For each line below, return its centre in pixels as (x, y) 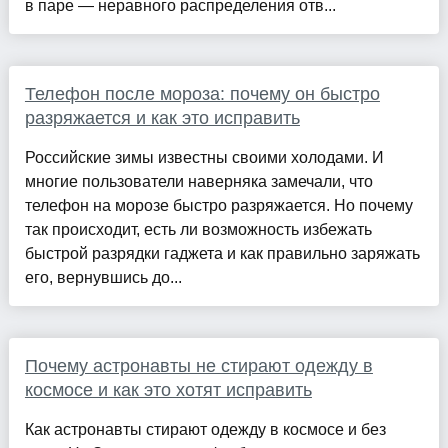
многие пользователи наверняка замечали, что (198, 182)
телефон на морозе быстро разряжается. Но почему (218, 206)
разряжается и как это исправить (162, 118)
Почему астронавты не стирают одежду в (198, 366)
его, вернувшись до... (103, 278)
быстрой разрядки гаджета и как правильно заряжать (222, 254)
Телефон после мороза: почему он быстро (202, 94)
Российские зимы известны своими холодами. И (204, 158)
